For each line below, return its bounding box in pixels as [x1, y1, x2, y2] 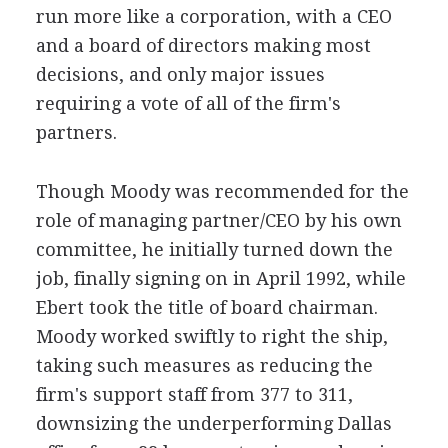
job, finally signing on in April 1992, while [35, 268, 406, 289]
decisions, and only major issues [35, 64, 325, 85]
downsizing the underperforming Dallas [35, 413, 392, 434]
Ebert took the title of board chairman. [35, 297, 378, 318]
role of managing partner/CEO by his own [35, 210, 402, 231]
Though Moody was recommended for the [35, 181, 409, 202]
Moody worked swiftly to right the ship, [35, 326, 388, 347]
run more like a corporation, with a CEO [35, 6, 392, 27]
